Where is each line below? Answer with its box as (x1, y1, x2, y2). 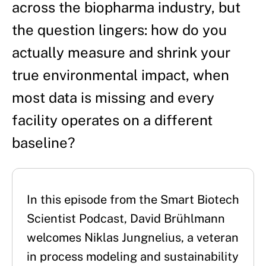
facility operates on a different (12, 111, 213, 128)
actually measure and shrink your (12, 43, 230, 61)
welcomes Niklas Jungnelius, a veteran (27, 230, 239, 245)
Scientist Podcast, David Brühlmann (27, 211, 225, 226)
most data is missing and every (12, 88, 214, 106)
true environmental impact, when (12, 66, 229, 83)
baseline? (12, 134, 75, 151)
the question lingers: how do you (12, 21, 227, 38)
